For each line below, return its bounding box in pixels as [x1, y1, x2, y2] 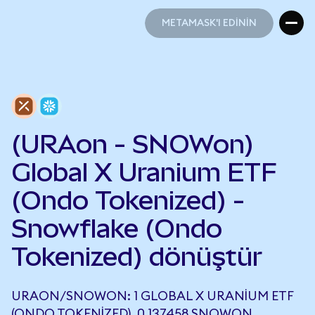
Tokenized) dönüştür [11, 242, 262, 271]
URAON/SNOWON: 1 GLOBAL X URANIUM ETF [11, 290, 293, 302]
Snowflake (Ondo [11, 214, 222, 243]
